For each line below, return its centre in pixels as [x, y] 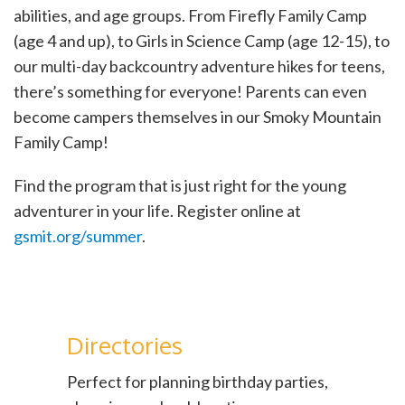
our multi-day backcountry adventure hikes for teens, [199, 66]
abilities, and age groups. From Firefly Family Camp [190, 15]
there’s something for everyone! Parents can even [190, 91]
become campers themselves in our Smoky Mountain [198, 117]
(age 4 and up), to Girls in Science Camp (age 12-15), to [202, 41]
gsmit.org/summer [78, 236]
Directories [125, 344]
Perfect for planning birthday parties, [198, 381]
